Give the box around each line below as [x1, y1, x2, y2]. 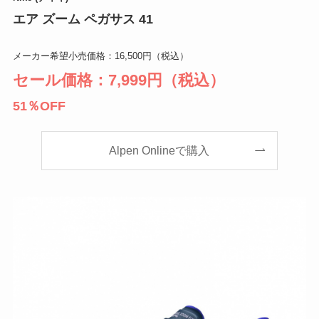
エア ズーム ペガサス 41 [12, 11, 153, 26]
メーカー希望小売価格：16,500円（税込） [12, 50, 189, 61]
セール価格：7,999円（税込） [12, 70, 225, 89]
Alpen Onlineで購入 [109, 143, 210, 157]
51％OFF [12, 98, 66, 113]
